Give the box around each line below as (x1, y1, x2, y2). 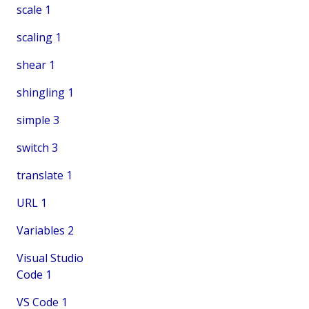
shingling (17, 84, 65, 100)
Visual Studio (17, 250, 83, 266)
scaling (17, 29, 52, 45)
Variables (17, 222, 65, 238)
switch (17, 139, 49, 155)
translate (17, 167, 63, 183)
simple (17, 112, 50, 128)
